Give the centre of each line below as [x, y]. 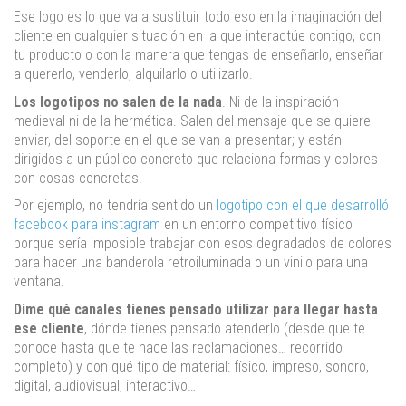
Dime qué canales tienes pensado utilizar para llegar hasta [196, 309]
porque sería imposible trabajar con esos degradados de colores [203, 243]
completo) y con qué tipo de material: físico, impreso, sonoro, [191, 366]
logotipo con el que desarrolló [303, 205]
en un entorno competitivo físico [256, 224]
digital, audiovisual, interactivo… [105, 385]
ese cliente [49, 328]
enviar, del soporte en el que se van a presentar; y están [178, 140]
